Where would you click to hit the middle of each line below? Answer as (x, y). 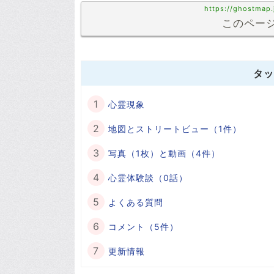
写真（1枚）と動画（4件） (164, 153)
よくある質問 (136, 202)
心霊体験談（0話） (148, 178)
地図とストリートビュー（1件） (175, 129)
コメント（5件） (143, 227)
